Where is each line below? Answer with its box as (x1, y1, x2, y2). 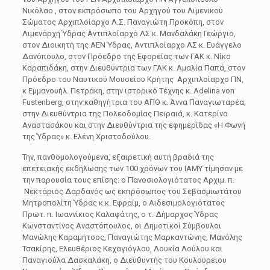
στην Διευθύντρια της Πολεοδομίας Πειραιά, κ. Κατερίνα (22, 109, 228, 118)
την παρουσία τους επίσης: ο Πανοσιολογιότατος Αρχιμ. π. (22, 175, 234, 184)
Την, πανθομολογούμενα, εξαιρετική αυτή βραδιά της (22, 152, 214, 162)
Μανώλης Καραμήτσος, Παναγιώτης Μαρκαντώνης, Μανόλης (22, 233, 242, 242)
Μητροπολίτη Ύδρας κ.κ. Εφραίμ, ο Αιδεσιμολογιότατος (22, 198, 225, 207)
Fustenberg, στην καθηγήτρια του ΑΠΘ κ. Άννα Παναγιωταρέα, (22, 98, 246, 107)
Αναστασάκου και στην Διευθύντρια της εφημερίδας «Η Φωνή (22, 121, 245, 130)
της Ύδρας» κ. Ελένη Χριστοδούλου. (22, 132, 151, 141)
